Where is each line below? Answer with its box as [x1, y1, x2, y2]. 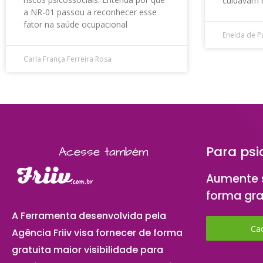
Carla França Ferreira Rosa [23, 53, 112, 64]
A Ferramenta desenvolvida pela [12, 208, 166, 222]
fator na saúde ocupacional [23, 18, 127, 30]
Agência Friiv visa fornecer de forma [12, 225, 183, 240]
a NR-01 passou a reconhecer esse [23, 6, 157, 18]
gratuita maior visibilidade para [12, 242, 163, 257]
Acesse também [58, 143, 148, 160]
